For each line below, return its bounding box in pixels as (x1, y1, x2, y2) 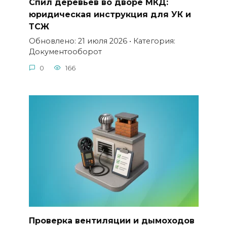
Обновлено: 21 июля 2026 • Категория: (28, 36, 175, 46)
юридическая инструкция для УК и (28, 10, 191, 20)
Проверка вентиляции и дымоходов (28, 215, 195, 225)
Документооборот (28, 47, 102, 57)
